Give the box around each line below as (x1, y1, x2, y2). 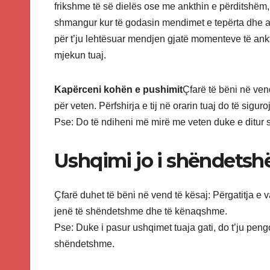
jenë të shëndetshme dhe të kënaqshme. (54, 206, 227, 216)
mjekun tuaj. (54, 50, 106, 61)
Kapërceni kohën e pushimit (54, 84, 183, 95)
